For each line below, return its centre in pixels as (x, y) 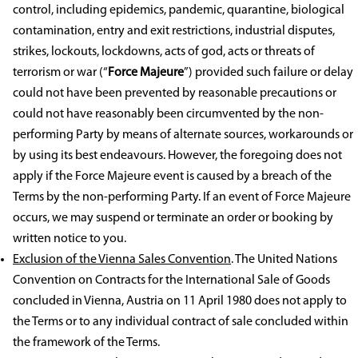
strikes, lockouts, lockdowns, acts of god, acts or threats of (164, 52)
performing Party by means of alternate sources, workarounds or (183, 135)
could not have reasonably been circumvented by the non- (168, 115)
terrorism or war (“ (60, 73)
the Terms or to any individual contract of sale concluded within (181, 322)
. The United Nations (284, 260)
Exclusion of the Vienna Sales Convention (122, 260)
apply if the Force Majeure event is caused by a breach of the (172, 177)
